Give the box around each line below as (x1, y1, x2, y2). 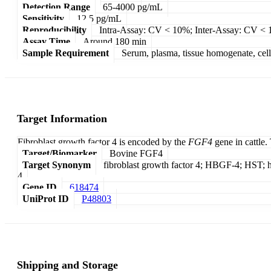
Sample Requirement (22, 47, 109, 58)
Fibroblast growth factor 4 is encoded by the (18, 137, 188, 148)
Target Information (17, 113, 107, 125)
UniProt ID (22, 194, 69, 204)
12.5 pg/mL (77, 13, 122, 24)
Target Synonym (22, 160, 91, 171)
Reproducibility (22, 24, 87, 35)
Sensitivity (22, 13, 64, 24)
